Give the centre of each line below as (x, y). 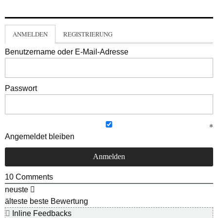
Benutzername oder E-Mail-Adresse (67, 52)
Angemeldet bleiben (40, 136)
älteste (16, 201)
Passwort (21, 88)
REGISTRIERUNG (88, 34)
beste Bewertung (59, 201)
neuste (17, 189)
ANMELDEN (30, 34)
